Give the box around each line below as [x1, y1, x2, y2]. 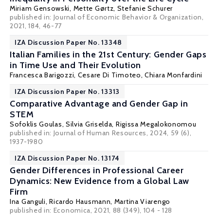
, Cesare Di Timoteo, [74, 71, 145, 79]
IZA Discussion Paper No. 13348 [15, 38, 122, 47]
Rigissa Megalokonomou [115, 120, 197, 128]
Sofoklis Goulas [10, 120, 62, 128]
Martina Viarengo [114, 197, 170, 206]
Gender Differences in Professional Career [10, 165, 184, 176]
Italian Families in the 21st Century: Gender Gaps [10, 49, 207, 60]
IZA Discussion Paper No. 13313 [15, 87, 120, 96]
